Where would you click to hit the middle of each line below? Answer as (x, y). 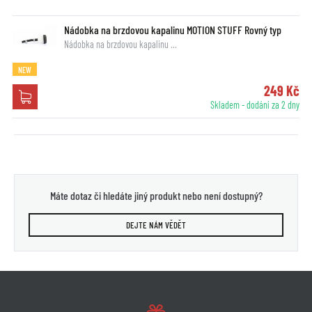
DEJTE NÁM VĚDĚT (156, 225)
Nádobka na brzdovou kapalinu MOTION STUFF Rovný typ (172, 30)
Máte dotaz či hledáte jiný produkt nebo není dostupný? (156, 196)
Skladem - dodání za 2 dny (255, 105)
